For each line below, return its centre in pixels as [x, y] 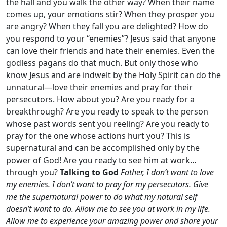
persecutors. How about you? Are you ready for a [100, 99]
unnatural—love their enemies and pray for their [99, 87]
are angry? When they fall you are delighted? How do [107, 26]
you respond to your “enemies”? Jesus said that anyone [111, 39]
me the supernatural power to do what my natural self [102, 197]
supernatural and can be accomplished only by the [103, 148]
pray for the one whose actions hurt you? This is [98, 136]
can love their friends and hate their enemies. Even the [110, 51]
